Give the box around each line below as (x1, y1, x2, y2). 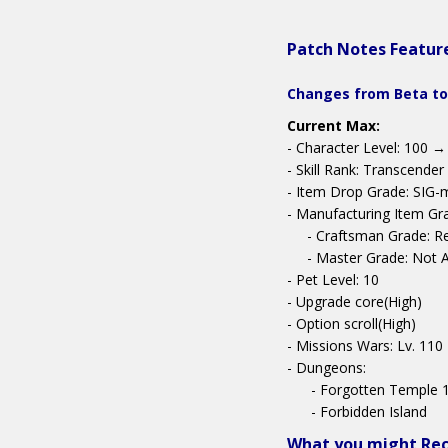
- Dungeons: (287, 358, 366, 378)
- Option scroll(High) (287, 314, 416, 334)
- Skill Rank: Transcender (287, 160, 444, 180)
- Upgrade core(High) (287, 292, 422, 312)
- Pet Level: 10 (287, 270, 379, 290)
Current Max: (287, 116, 380, 136)
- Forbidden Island (287, 402, 427, 422)
